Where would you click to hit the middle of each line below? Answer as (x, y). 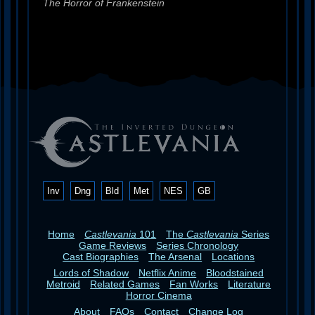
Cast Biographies (101, 256)
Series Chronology (198, 245)
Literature (250, 284)
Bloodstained (235, 272)
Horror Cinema (159, 295)
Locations (233, 256)
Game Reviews (113, 245)
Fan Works (194, 284)
